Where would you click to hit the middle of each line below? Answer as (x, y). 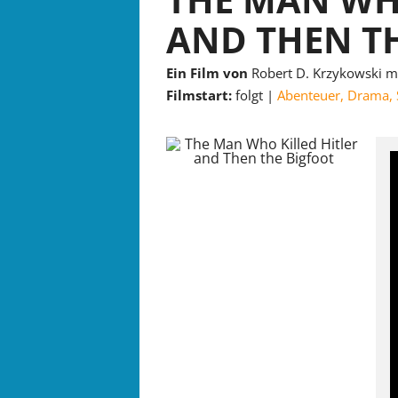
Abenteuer (309, 96)
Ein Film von (207, 72)
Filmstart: (201, 96)
